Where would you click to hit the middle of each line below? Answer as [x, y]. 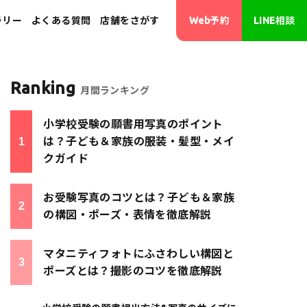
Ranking [43, 88]
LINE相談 [274, 21]
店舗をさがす [130, 20]
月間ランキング [115, 90]
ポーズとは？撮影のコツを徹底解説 [133, 271]
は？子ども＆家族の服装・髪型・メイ [139, 141]
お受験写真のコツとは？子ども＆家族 [139, 197]
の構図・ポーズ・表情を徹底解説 [127, 214]
